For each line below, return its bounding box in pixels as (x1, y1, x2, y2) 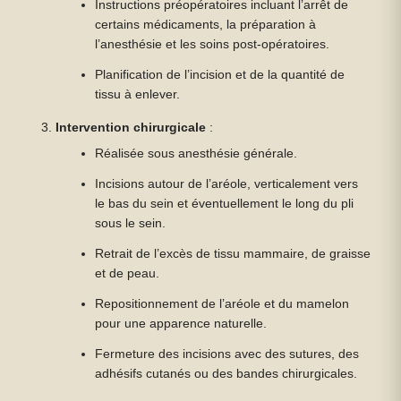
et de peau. (95, 267, 160, 280)
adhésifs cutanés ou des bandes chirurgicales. (95, 367, 358, 380)
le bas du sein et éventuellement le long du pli (95, 197, 354, 210)
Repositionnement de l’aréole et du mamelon (95, 297, 350, 311)
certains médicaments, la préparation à (95, 18, 317, 31)
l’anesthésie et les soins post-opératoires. (95, 38, 330, 51)
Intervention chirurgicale (55, 121, 207, 134)
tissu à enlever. (95, 88, 181, 101)
